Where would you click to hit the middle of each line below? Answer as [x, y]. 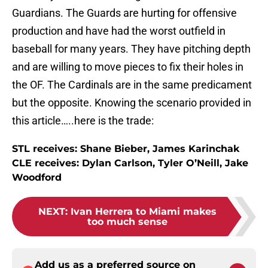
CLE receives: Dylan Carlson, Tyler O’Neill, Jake [130, 163]
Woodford [38, 178]
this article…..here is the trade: [83, 121]
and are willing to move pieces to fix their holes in [128, 67]
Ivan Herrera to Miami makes [144, 212]
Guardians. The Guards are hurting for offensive [124, 13]
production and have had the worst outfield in [119, 31]
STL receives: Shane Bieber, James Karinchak [126, 149]
